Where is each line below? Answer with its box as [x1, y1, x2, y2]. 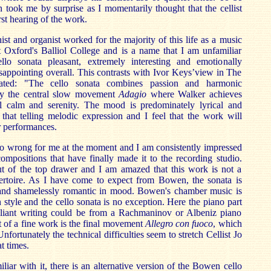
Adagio [119, 89, 151, 99]
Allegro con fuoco [145, 218, 214, 229]
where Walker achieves [150, 89, 242, 99]
